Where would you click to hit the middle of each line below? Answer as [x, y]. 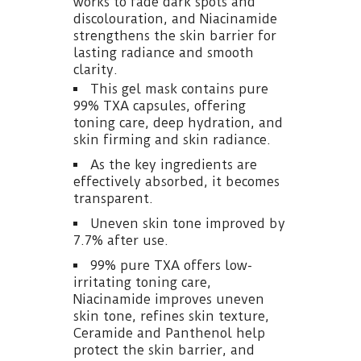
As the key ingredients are [174, 164]
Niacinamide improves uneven [169, 299]
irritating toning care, [142, 282]
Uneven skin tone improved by [188, 223]
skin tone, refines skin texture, [171, 316]
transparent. [113, 198]
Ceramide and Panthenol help [169, 333]
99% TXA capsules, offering [160, 106]
